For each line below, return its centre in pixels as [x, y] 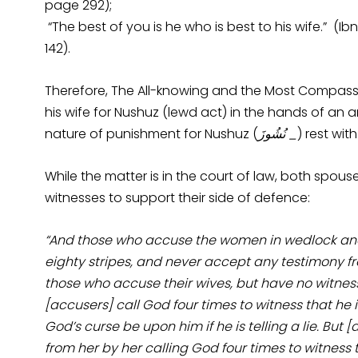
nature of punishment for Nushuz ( [151, 133]
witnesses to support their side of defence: [177, 197]
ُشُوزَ [270, 133]
